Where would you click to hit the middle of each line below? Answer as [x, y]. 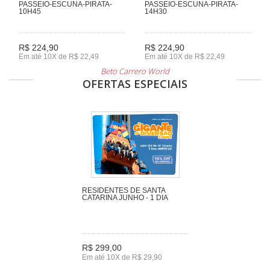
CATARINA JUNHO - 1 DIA [125, 197]
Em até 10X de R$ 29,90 [122, 258]
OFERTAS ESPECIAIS [135, 83]
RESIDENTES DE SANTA [123, 190]
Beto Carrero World [135, 71]
